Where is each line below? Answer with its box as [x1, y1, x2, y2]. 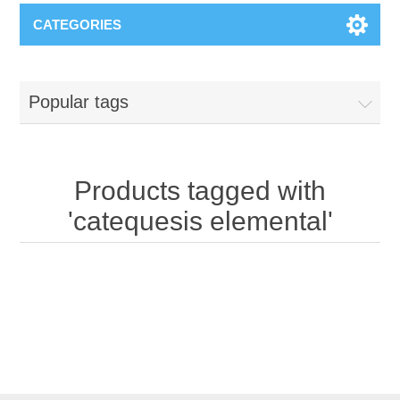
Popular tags [29, 91, 129, 112]
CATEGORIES [33, 16, 122, 32]
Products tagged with [74, 175, 326, 205]
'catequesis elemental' [67, 205, 333, 236]
